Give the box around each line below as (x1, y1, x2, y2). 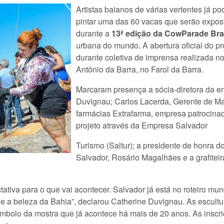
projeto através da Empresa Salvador (76, 119, 207, 131)
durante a (76, 27, 111, 39)
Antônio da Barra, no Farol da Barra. (76, 63, 203, 75)
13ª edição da (111, 27, 162, 39)
